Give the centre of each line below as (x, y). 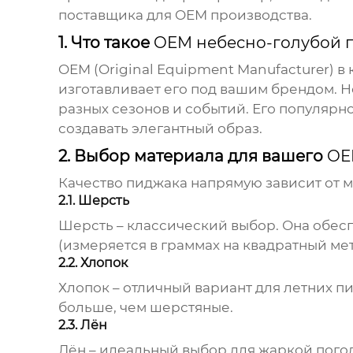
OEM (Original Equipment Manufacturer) (196, 70)
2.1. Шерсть (93, 201)
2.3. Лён (82, 325)
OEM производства (242, 15)
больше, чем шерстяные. (145, 308)
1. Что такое (106, 43)
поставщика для (116, 15)
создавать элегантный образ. (160, 129)
